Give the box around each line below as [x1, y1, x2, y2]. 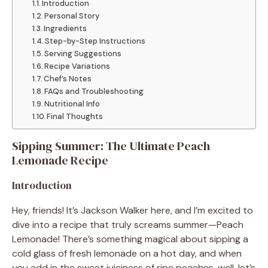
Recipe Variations [44, 60, 111, 71]
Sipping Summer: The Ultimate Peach [12, 137, 210, 154]
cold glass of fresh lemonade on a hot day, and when [12, 246, 242, 260]
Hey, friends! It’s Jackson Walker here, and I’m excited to [12, 203, 253, 217]
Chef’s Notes [44, 73, 92, 84]
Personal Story [44, 10, 100, 21]
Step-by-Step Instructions [45, 35, 146, 46]
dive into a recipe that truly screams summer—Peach [12, 218, 243, 231]
